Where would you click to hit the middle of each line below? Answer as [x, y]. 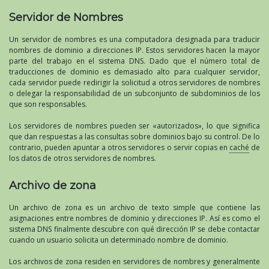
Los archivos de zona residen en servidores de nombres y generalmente [134, 262]
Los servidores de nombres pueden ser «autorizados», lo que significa [134, 126]
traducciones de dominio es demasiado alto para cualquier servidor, [134, 72]
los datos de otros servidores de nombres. [83, 159]
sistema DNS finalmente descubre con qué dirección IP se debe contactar [134, 229]
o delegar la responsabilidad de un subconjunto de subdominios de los [134, 94]
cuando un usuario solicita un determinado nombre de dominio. [119, 240]
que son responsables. [48, 104]
